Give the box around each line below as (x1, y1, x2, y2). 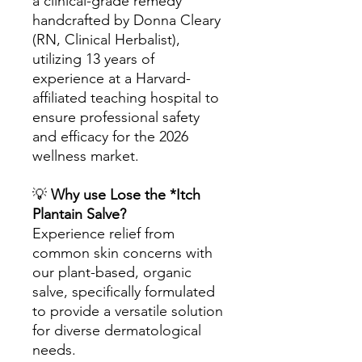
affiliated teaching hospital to (32, 89, 219, 107)
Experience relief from (32, 225, 175, 242)
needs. (32, 341, 76, 359)
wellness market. (32, 147, 139, 165)
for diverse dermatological (32, 322, 201, 339)
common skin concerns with (32, 244, 213, 262)
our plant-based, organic (32, 263, 192, 281)
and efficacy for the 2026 (32, 128, 188, 145)
